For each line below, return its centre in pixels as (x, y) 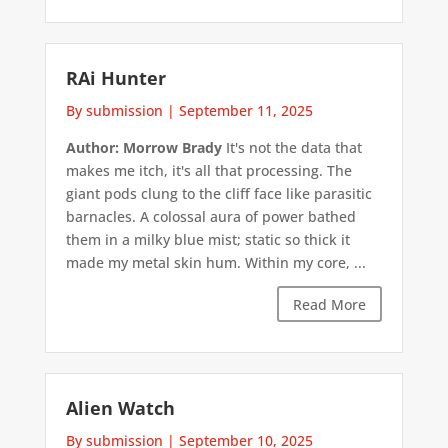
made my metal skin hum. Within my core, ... (215, 263)
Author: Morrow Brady (143, 148)
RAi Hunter (115, 78)
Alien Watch (120, 407)
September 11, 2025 (245, 111)
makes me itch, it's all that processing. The (208, 171)
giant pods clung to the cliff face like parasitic (218, 194)
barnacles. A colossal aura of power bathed (210, 217)
